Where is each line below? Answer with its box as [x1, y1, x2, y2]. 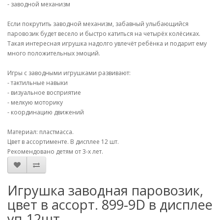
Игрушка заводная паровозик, [7, 181, 203, 199]
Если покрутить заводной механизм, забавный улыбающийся [7, 20, 189, 28]
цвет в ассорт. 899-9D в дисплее [7, 195, 213, 214]
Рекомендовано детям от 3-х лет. [7, 147, 103, 156]
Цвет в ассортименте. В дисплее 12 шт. [7, 137, 119, 146]
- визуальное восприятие [7, 88, 81, 97]
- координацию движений [7, 108, 84, 116]
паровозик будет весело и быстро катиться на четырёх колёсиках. [7, 29, 200, 38]
